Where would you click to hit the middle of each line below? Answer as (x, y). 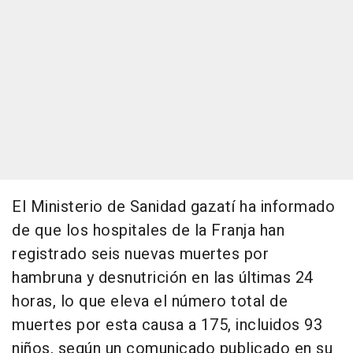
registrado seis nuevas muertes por (140, 255)
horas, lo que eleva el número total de (150, 302)
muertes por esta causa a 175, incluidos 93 (167, 325)
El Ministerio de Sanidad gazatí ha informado (173, 207)
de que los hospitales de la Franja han (148, 231)
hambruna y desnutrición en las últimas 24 (163, 278)
